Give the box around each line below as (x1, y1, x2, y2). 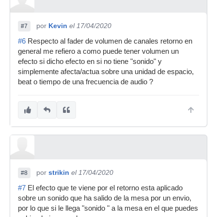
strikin (48, 169, 69, 176)
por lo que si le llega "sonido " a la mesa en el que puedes (18, 204, 198, 212)
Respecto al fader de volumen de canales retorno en (26, 37, 192, 45)
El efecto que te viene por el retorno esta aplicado (26, 184, 183, 192)
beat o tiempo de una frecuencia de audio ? (18, 78, 153, 86)
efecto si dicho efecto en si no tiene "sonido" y (18, 58, 162, 65)
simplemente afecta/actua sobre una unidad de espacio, (18, 68, 194, 76)
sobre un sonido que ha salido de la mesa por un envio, (18, 194, 191, 202)
